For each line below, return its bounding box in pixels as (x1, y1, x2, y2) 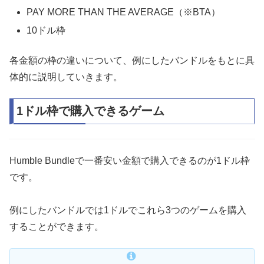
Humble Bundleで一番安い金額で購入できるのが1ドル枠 (9, 155, 250, 166)
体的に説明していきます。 (9, 71, 123, 82)
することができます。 (9, 221, 104, 232)
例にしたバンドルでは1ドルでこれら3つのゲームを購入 (9, 204, 246, 215)
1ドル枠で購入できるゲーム (16, 104, 164, 118)
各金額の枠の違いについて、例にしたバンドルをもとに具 (9, 55, 255, 65)
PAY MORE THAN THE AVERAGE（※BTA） (27, 7, 221, 18)
